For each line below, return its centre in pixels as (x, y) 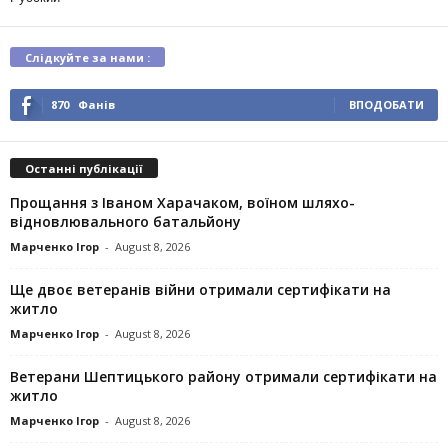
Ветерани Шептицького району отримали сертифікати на (223, 377)
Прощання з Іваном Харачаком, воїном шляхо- (182, 203)
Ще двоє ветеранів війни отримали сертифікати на (200, 290)
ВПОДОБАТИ (386, 104)
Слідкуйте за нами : (87, 57)
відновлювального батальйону (125, 222)
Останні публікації (84, 169)
